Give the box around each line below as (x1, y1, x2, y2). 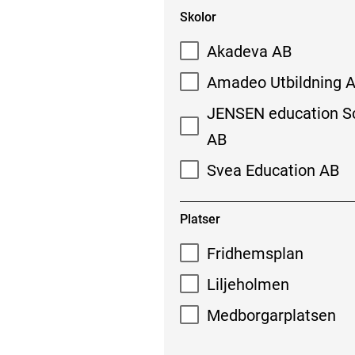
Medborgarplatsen (207, 305, 337, 325)
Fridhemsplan (207, 243, 304, 263)
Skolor (179, 10, 216, 25)
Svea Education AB (207, 160, 340, 180)
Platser (179, 212, 220, 227)
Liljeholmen (207, 274, 290, 294)
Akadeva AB (207, 41, 292, 61)
